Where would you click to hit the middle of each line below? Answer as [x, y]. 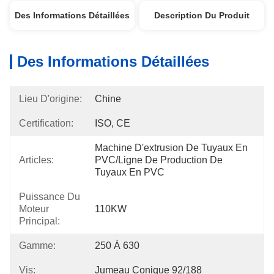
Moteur [34, 209]
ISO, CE [113, 123]
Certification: [46, 123]
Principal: [39, 221]
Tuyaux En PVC [130, 172]
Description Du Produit [202, 15]
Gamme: [37, 246]
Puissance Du [50, 197]
